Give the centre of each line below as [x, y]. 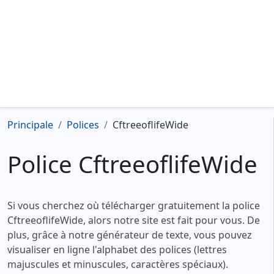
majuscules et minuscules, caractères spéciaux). [118, 265]
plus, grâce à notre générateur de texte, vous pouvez [130, 235]
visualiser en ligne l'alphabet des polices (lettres [117, 250]
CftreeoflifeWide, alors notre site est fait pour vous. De [134, 220]
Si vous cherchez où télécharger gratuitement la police [134, 206]
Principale [30, 125]
